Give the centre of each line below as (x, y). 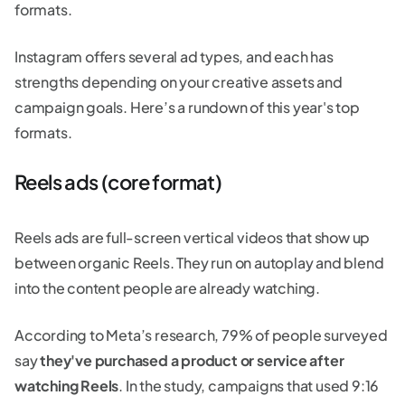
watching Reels (67, 385)
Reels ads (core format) (118, 181)
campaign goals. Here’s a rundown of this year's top (187, 107)
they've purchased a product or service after (192, 360)
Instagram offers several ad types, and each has (174, 56)
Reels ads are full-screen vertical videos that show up (193, 237)
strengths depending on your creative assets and (179, 81)
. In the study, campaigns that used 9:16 (249, 385)
